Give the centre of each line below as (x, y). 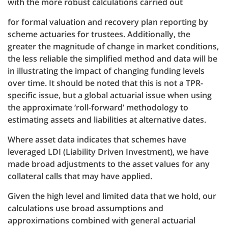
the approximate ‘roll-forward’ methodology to (98, 107)
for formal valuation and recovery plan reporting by (108, 22)
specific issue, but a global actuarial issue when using (110, 95)
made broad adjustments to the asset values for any (109, 164)
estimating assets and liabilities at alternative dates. (107, 120)
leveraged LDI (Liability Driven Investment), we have (108, 152)
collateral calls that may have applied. (80, 176)
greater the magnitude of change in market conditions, (113, 46)
